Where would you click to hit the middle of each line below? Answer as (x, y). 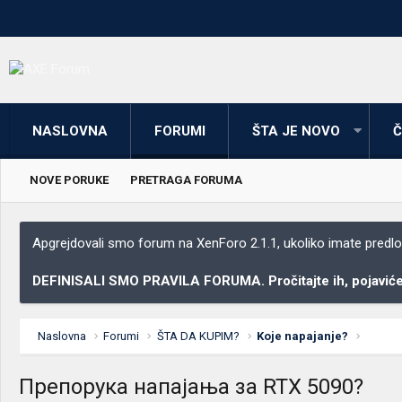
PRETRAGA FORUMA (186, 179)
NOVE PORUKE (69, 179)
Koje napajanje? (303, 336)
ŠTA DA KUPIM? (198, 336)
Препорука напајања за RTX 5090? (191, 386)
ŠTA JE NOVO (296, 131)
